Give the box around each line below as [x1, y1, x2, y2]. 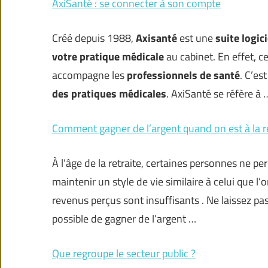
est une [177, 30, 215, 47]
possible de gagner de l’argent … [52, 211, 196, 227]
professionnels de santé [127, 67, 240, 84]
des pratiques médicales [52, 86, 166, 102]
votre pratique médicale [52, 48, 166, 65]
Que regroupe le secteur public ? [52, 245, 196, 262]
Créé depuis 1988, [52, 30, 136, 47]
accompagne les [52, 67, 127, 84]
